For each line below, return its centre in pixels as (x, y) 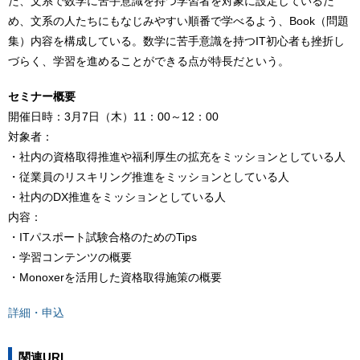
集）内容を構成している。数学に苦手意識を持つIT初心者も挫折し (176, 41)
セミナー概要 (42, 97)
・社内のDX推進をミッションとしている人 (117, 197)
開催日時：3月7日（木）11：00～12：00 (113, 117)
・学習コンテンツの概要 (70, 258)
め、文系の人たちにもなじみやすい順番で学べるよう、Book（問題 (178, 21)
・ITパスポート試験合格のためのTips (102, 237)
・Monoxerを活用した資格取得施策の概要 (115, 278)
